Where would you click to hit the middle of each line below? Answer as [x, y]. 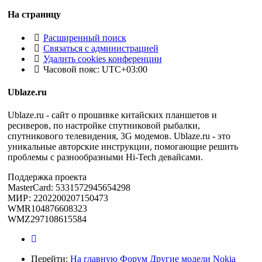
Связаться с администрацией [101, 48]
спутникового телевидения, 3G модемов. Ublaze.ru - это [119, 136]
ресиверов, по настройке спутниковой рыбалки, [104, 126]
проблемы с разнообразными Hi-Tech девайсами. [105, 157]
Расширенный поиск [85, 37]
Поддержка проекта [47, 177]
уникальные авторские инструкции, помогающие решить [123, 147]
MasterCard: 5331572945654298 [69, 188]
